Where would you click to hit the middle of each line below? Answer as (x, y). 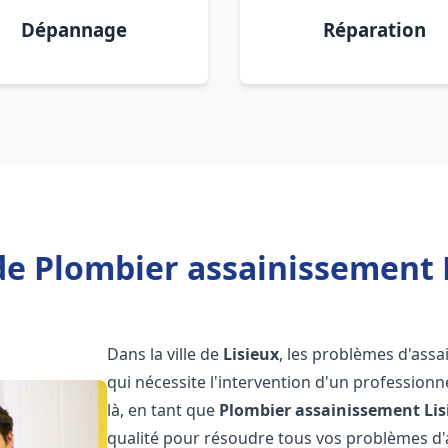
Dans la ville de (165, 354)
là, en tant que (163, 410)
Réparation (374, 29)
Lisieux (251, 354)
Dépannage (74, 29)
